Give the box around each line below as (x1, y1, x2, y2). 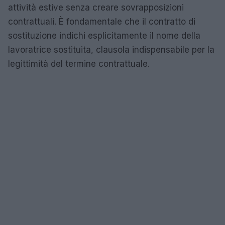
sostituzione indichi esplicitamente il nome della (8, 31, 200, 41)
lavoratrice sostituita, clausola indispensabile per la (8, 45, 214, 55)
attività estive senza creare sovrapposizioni (8, 3, 184, 13)
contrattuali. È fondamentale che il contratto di (8, 17, 195, 27)
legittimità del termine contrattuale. (8, 59, 150, 69)
